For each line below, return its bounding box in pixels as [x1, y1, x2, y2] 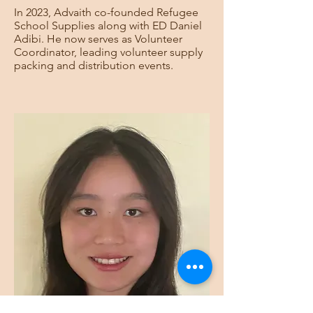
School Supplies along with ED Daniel [14, 19, 202, 32]
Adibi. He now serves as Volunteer [14, 32, 182, 45]
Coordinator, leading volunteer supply [14, 45, 203, 59]
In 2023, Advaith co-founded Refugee [14, 6, 198, 19]
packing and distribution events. [14, 59, 176, 72]
